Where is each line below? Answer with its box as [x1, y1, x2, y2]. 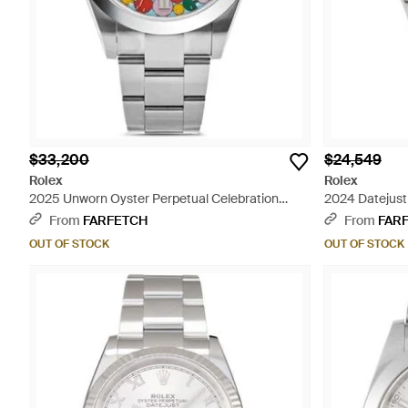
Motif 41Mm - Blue [29, 209, 133, 225]
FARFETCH [83, 212, 148, 229]
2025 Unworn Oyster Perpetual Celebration [29, 190, 279, 207]
